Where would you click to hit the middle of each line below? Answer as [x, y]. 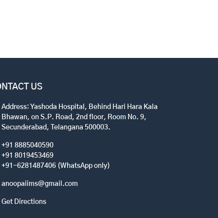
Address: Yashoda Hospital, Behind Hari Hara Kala [80, 107]
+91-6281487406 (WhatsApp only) [56, 166]
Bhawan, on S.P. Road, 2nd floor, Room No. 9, [74, 117]
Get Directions [24, 202]
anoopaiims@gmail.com [40, 184]
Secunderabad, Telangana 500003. [56, 127]
